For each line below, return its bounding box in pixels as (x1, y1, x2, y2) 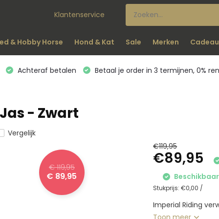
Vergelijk (7, 128, 36, 138)
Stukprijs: (153, 184, 181, 192)
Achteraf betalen (15, 65, 76, 75)
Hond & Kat (74, 37, 114, 47)
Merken (152, 37, 179, 47)
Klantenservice (54, 9, 105, 20)
